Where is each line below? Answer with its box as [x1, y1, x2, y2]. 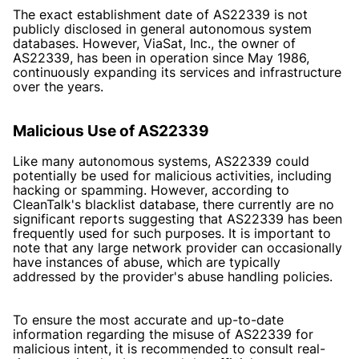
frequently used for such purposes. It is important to [13, 224, 331, 241]
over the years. [13, 78, 103, 95]
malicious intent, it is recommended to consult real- [13, 340, 325, 357]
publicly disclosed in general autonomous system [13, 20, 312, 37]
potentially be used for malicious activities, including [13, 167, 332, 184]
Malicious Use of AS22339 [13, 121, 209, 140]
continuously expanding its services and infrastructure [13, 63, 341, 80]
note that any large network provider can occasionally [13, 239, 342, 256]
